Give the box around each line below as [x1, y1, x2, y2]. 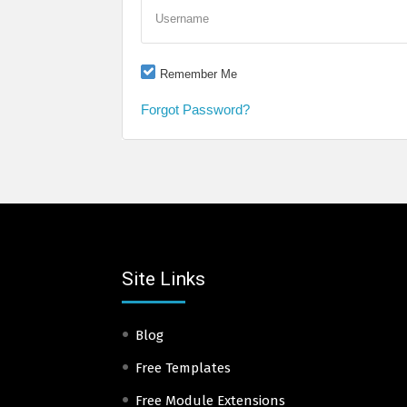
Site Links [122, 267, 205, 290]
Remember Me [160, 66, 237, 81]
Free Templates [135, 359, 231, 376]
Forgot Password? [141, 101, 250, 117]
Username [155, 11, 209, 25]
